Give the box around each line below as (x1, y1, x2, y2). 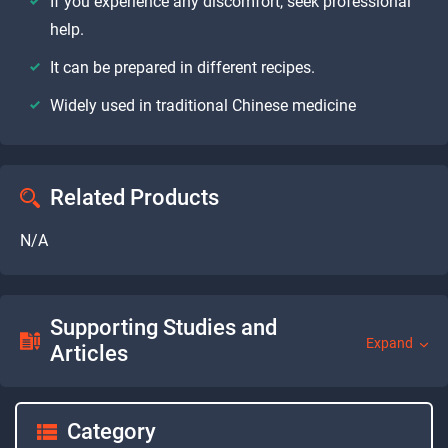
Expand (366, 335, 413, 352)
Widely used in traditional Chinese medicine (50, 95, 356, 115)
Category (67, 418, 156, 444)
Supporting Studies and (50, 314, 277, 340)
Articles (50, 340, 128, 366)
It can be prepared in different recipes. (50, 57, 315, 77)
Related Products (50, 184, 219, 210)
